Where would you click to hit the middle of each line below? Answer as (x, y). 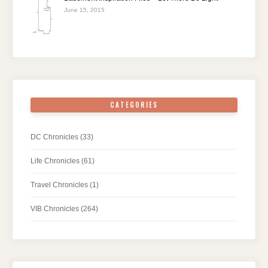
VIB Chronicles (55, 209)
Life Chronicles (55, 161)
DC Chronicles (54, 137)
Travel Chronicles (59, 185)
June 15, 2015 (84, 10)
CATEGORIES (134, 105)
